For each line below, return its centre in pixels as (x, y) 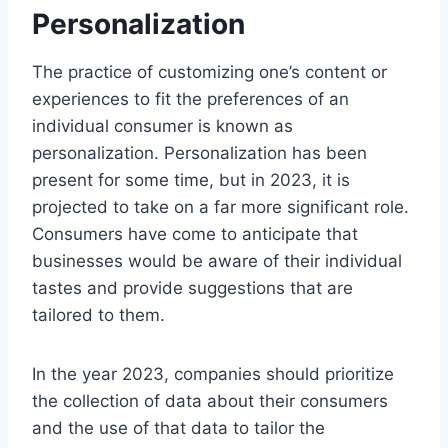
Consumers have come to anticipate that (195, 233)
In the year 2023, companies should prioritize (213, 373)
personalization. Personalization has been (199, 152)
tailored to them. (98, 314)
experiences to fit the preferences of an (190, 98)
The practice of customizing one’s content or (209, 71)
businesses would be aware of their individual (217, 260)
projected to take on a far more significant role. (220, 206)
